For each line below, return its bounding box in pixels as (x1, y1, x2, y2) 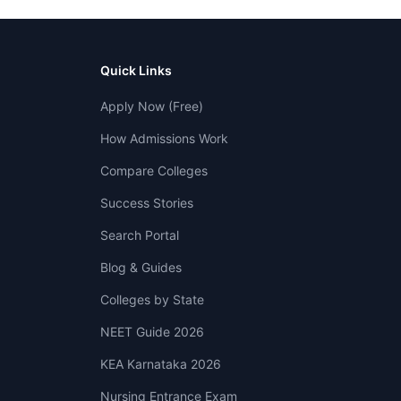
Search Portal (100, 227, 179, 243)
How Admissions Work (100, 131, 228, 146)
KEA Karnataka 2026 (100, 356, 221, 371)
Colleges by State (100, 292, 204, 307)
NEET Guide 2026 (100, 324, 204, 339)
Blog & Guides (100, 260, 182, 275)
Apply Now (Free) (100, 98, 203, 114)
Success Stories (100, 195, 193, 210)
